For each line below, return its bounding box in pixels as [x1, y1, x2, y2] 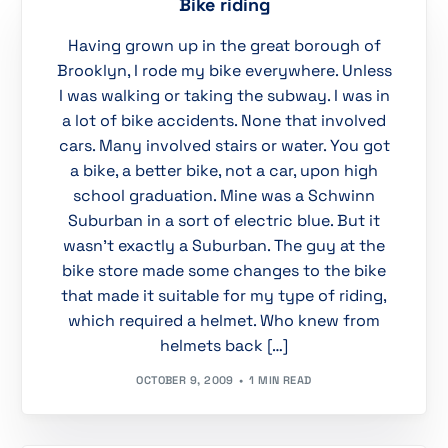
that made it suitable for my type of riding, [61, 285, 387, 307]
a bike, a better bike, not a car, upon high [70, 160, 378, 182]
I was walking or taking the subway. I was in [58, 85, 390, 107]
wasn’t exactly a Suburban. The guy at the [63, 235, 385, 257]
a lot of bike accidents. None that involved [62, 110, 386, 132]
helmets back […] [160, 335, 288, 357]
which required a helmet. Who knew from [68, 310, 380, 332]
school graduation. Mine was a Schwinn [73, 185, 375, 207]
